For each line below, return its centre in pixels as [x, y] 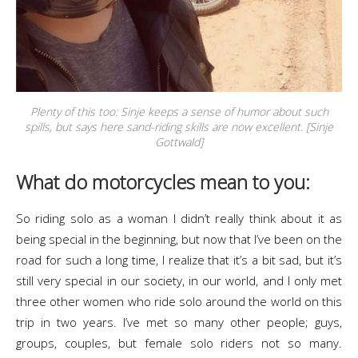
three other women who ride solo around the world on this [179, 301]
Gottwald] [179, 142]
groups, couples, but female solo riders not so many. [179, 343]
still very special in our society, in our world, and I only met [179, 280]
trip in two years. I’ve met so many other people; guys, [179, 322]
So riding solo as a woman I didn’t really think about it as [179, 218]
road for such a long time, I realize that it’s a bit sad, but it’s [179, 260]
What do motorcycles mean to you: [163, 182]
